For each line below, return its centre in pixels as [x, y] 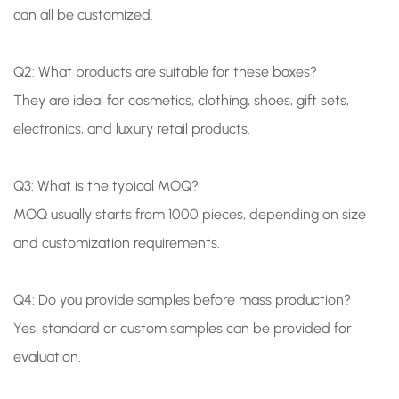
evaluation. [47, 357]
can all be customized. [83, 15]
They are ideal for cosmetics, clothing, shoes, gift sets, [181, 101]
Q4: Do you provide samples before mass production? [182, 300]
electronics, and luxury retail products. [132, 129]
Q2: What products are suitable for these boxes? [165, 72]
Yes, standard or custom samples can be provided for [183, 329]
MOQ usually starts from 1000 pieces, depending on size [190, 215]
